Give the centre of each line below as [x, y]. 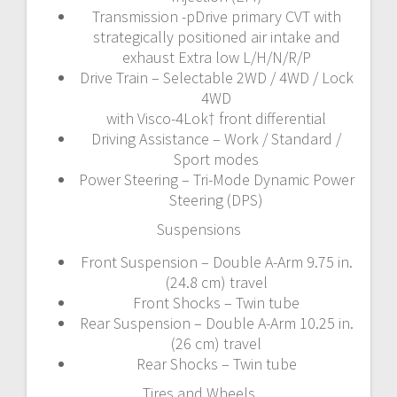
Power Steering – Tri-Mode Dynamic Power [216, 179]
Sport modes [216, 159]
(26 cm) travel [216, 343]
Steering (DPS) [216, 199]
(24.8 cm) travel [216, 282]
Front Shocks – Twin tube [216, 302]
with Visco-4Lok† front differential [216, 118]
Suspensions [198, 229]
